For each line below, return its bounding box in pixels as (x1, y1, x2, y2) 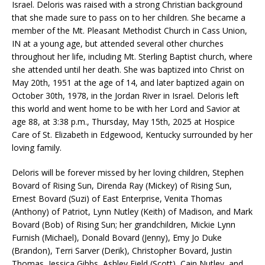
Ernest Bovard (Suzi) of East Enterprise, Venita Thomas (12, 193, 222, 205)
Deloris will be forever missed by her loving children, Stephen (12, 167, 244, 179)
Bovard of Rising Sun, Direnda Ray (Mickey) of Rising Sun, (12, 180, 232, 192)
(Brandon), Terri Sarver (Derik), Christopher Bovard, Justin (12, 245, 232, 257)
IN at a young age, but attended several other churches (12, 38, 224, 50)
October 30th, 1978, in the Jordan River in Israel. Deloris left (12, 90, 239, 102)
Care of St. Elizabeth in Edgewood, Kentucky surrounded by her (12, 129, 253, 141)
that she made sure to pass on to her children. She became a (12, 12, 245, 24)
